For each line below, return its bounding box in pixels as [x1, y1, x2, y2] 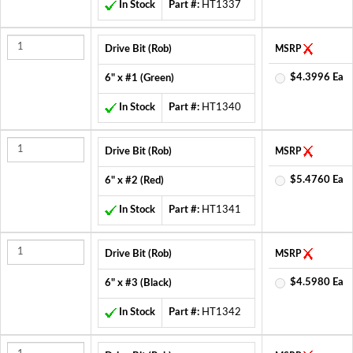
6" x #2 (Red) [105, 175, 164, 186]
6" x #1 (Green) [105, 72, 174, 84]
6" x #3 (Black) [105, 277, 172, 288]
